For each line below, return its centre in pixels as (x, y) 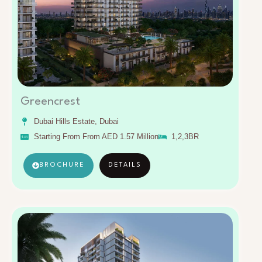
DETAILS (125, 165)
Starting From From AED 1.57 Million (96, 136)
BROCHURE (62, 165)
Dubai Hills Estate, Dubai (76, 121)
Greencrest (50, 101)
